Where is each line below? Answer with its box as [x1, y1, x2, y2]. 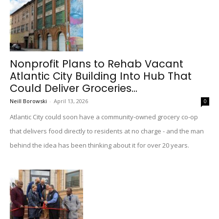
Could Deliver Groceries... [10, 81, 137, 95]
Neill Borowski [10, 97, 47, 105]
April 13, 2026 [54, 97, 88, 105]
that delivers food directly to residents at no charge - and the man [10, 127, 204, 135]
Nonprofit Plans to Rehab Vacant [10, 57, 183, 71]
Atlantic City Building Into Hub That [10, 69, 192, 83]
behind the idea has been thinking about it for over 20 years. [10, 141, 189, 150]
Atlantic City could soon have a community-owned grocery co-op [10, 112, 198, 121]
